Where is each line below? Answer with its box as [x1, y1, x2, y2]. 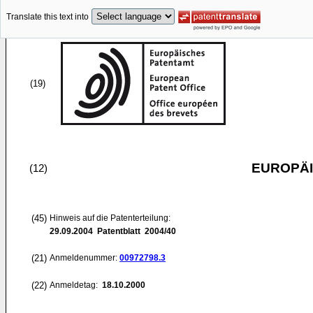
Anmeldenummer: [50, 253, 119, 263]
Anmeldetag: [50, 280, 100, 290]
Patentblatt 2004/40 [93, 226, 176, 236]
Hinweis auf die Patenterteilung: [50, 213, 170, 223]
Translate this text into [6, 12, 89, 22]
